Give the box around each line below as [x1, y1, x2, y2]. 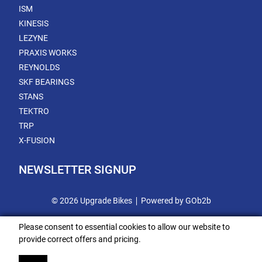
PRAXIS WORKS [19, 48, 77, 57]
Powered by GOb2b [140, 196, 211, 205]
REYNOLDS [19, 63, 60, 72]
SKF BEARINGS [19, 77, 74, 87]
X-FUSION [19, 136, 55, 145]
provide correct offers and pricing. [19, 235, 141, 244]
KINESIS [19, 19, 49, 28]
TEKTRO [19, 106, 49, 116]
